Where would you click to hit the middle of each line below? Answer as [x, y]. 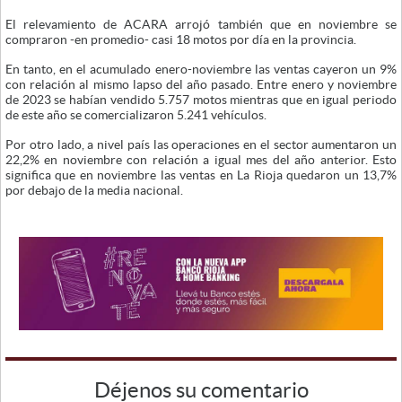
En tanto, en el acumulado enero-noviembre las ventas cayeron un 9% [201, 69]
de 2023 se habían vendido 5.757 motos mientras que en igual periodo [201, 99]
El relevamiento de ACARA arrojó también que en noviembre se [201, 24]
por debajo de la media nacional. [94, 190]
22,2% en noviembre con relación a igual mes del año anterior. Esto [201, 159]
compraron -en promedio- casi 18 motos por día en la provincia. [181, 39]
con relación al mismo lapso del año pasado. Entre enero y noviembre [201, 84]
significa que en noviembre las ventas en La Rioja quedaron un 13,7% [201, 175]
